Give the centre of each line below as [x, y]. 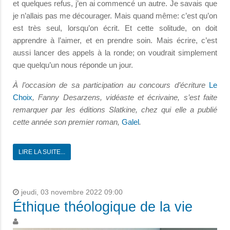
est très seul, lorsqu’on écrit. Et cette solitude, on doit [115, 28]
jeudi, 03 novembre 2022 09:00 [71, 192]
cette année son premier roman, [67, 122]
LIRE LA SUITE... [42, 152]
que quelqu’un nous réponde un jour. [73, 65]
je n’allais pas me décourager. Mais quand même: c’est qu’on [115, 15]
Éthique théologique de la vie [103, 207]
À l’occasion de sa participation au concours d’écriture [111, 85]
